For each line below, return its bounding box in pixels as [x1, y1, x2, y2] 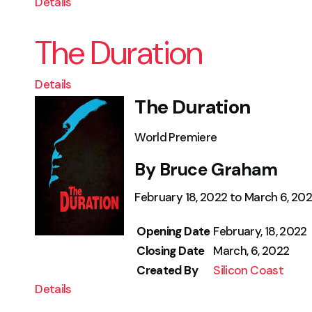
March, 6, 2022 [213, 243, 290, 258]
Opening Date [136, 224, 210, 239]
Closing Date [136, 243, 205, 258]
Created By [136, 263, 198, 278]
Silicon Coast [213, 263, 283, 278]
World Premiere [134, 130, 217, 145]
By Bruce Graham [134, 158, 278, 181]
